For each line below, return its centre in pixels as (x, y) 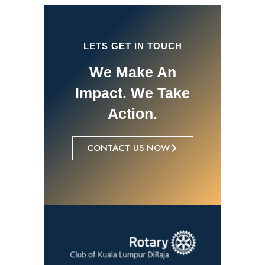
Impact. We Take (132, 93)
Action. (132, 114)
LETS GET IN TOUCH (132, 46)
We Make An (132, 72)
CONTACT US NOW (128, 148)
